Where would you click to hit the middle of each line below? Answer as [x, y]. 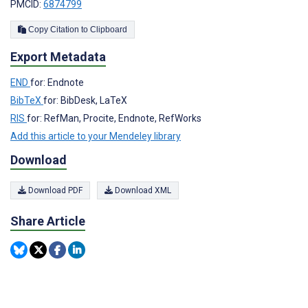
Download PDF [54, 191]
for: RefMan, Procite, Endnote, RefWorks [114, 119]
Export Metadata [58, 57]
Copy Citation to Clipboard [109, 30]
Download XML [142, 191]
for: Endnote [57, 83]
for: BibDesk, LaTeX [85, 101]
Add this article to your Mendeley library [96, 136]
